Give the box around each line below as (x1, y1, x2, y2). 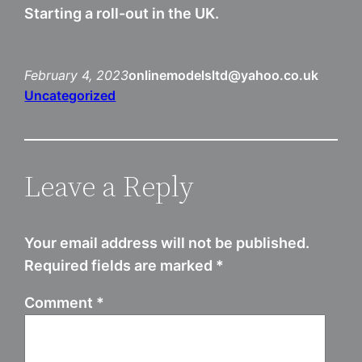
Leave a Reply (24, 166, 195, 207)
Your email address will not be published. (24, 234, 310, 252)
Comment (24, 294, 97, 312)
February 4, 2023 (24, 67, 129, 84)
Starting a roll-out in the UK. (24, 5, 220, 23)
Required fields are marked (24, 257, 217, 275)
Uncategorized (24, 87, 116, 104)
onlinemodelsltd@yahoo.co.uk (128, 67, 319, 84)
